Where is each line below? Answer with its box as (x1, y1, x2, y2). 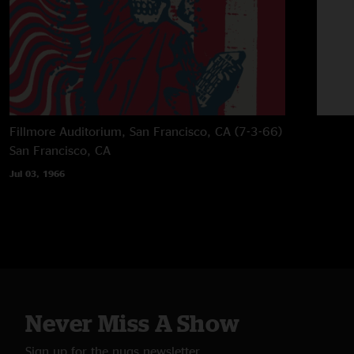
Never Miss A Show (25, 309, 240, 337)
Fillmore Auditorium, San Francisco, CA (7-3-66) (9, 123, 282, 138)
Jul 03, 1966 (9, 168, 65, 179)
